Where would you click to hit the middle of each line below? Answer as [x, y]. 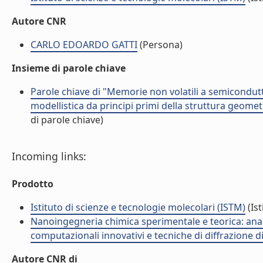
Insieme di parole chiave [69, 68]
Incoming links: [49, 156]
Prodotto [33, 184]
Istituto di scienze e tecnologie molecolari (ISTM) [138, 207]
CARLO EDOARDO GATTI [84, 45]
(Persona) [160, 45]
